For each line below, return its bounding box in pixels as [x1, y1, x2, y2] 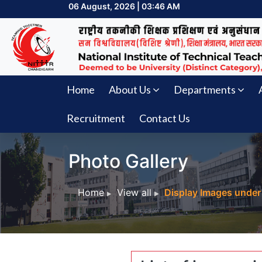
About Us [109, 83, 151, 96]
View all [117, 187, 151, 199]
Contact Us [139, 112, 190, 125]
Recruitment [67, 112, 125, 125]
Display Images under [164, 187, 261, 199]
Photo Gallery [68, 150, 188, 173]
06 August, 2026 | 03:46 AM [68, 1, 180, 12]
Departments [174, 83, 236, 96]
